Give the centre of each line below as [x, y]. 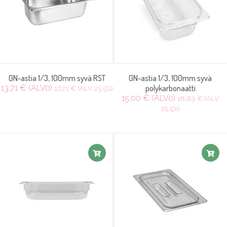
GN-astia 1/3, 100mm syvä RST [57, 78]
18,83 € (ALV [198, 98]
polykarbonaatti [170, 88]
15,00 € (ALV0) [148, 98]
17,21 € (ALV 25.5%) [83, 88]
